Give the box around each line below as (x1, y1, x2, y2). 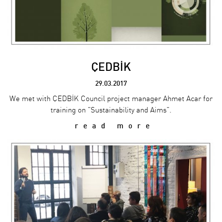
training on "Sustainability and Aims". (51, 106, 171, 115)
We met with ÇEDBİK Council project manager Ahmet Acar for (9, 95, 213, 104)
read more (67, 122, 155, 130)
